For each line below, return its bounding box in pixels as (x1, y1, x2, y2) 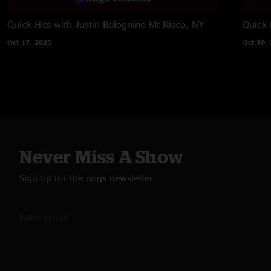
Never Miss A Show (19, 146, 184, 167)
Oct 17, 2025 (7, 38, 51, 46)
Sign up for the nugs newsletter (19, 172, 153, 183)
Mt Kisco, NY (149, 18, 204, 30)
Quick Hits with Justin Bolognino (7, 18, 146, 30)
